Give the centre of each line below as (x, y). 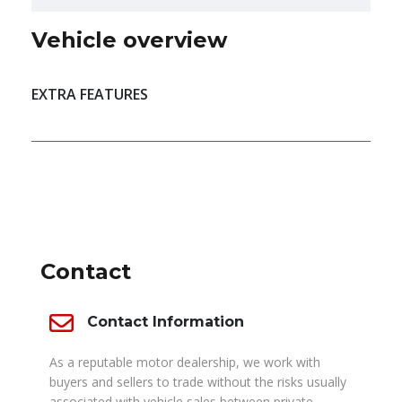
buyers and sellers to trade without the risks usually (198, 382)
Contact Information (166, 322)
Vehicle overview (129, 40)
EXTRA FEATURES (90, 95)
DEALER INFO (77, 190)
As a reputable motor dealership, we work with (185, 363)
